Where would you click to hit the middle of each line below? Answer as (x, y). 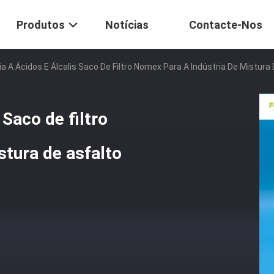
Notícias (127, 25)
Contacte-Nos (226, 25)
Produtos (41, 25)
